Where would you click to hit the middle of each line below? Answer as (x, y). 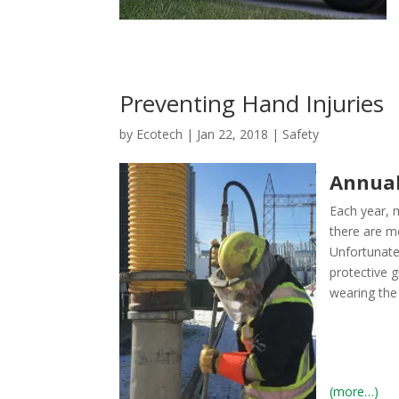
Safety (301, 134)
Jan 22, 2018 (233, 134)
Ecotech (160, 134)
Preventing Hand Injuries (252, 103)
